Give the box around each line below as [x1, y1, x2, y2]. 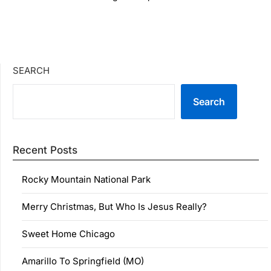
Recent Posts [13, 143, 77, 156]
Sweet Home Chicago [22, 227, 115, 240]
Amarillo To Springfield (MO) [22, 255, 144, 267]
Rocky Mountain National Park [22, 173, 151, 185]
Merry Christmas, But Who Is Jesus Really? [22, 200, 207, 212]
